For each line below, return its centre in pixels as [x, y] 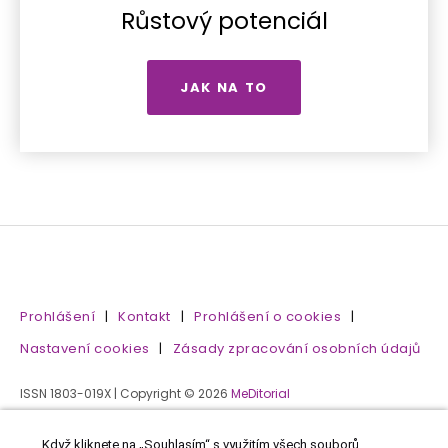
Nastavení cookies [85, 348]
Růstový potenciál [224, 21]
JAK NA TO [224, 87]
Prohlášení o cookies [268, 316]
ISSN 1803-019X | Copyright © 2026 [125, 393]
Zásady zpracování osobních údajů [296, 348]
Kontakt [144, 316]
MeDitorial [260, 393]
